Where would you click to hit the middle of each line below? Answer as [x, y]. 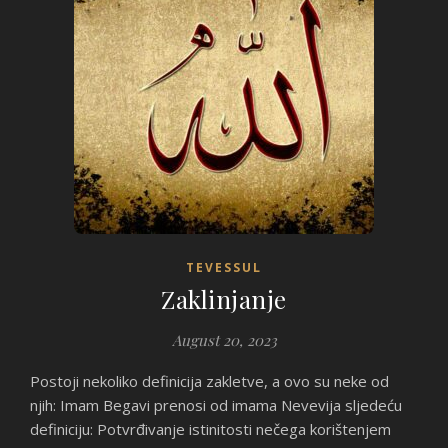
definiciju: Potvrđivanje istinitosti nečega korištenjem [210, 429]
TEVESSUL [224, 267]
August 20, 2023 [224, 340]
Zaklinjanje [224, 299]
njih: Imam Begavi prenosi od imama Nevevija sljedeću [216, 405]
